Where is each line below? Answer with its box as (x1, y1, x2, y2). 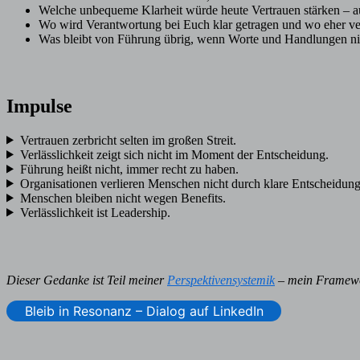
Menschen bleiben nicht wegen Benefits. (19, 190, 226, 205)
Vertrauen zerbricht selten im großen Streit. (19, 133, 236, 147)
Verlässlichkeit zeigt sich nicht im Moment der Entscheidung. (19, 147, 329, 162)
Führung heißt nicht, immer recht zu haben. (19, 162, 239, 176)
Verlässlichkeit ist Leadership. (19, 205, 170, 219)
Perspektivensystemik (167, 272, 275, 287)
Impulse (6, 95, 72, 117)
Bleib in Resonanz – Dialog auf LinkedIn (24, 302, 264, 319)
